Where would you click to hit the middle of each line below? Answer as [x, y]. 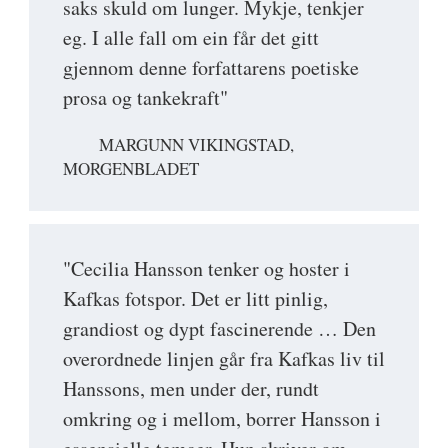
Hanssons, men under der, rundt [191, 389]
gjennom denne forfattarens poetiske [211, 68]
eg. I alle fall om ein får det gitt [191, 38]
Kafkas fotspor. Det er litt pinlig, [195, 299]
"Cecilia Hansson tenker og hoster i [206, 269]
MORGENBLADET [131, 169]
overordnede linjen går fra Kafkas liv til [224, 359]
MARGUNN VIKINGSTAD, [196, 145]
